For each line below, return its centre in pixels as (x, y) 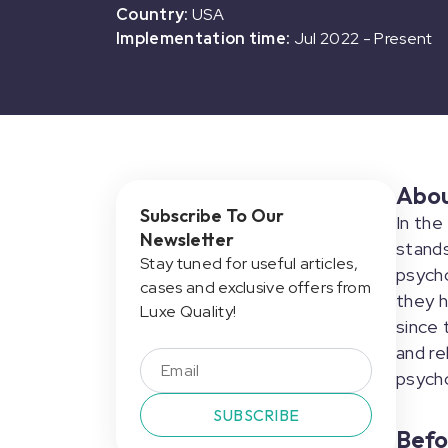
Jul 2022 (326, 38)
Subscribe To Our (212, 215)
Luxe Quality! (188, 311)
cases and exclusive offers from (255, 287)
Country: (152, 14)
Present (403, 38)
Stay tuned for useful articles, (249, 263)
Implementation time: (203, 38)
